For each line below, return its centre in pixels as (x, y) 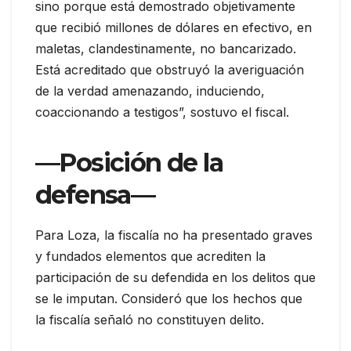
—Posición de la (129, 162)
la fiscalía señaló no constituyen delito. (150, 319)
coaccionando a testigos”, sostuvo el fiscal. (162, 112)
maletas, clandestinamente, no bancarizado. (166, 48)
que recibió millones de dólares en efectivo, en (174, 27)
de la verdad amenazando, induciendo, (150, 90)
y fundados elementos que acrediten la (150, 256)
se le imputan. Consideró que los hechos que (169, 298)
